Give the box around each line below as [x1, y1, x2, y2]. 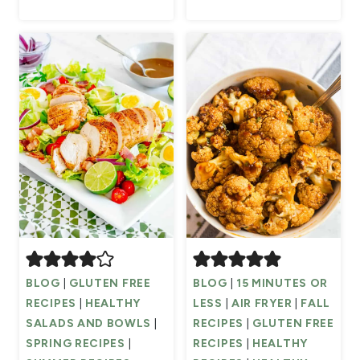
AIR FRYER [231, 296, 292, 310]
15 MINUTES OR [235, 276, 329, 290]
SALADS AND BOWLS [26, 316, 152, 330]
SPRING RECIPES [26, 336, 125, 350]
